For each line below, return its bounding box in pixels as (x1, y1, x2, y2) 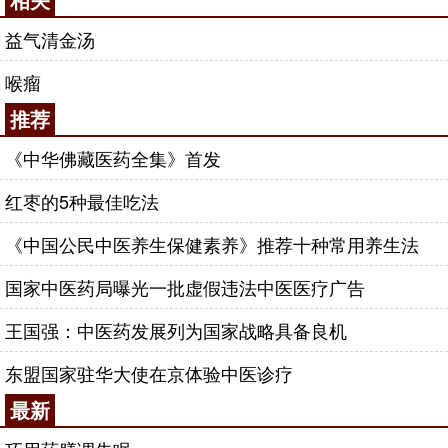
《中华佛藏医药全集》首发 (5, 145, 221, 171)
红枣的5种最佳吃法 (5, 188, 159, 214)
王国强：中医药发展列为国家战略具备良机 (5, 317, 347, 343)
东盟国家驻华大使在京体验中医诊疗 (5, 360, 293, 386)
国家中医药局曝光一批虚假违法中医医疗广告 (5, 274, 365, 300)
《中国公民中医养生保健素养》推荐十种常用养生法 (5, 231, 419, 257)
